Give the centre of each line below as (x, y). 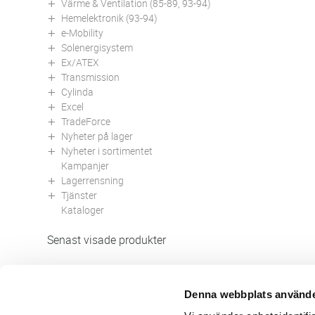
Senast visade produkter (107, 239)
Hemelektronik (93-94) (109, 18)
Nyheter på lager (97, 136)
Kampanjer (85, 165)
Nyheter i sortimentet (107, 150)
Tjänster (79, 195)
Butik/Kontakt (74, 306)
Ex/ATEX (80, 62)
